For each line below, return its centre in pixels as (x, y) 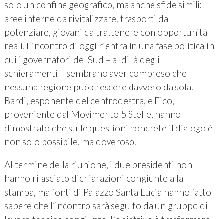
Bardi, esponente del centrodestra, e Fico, (89, 100)
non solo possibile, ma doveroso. (70, 141)
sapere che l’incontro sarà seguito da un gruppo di (106, 206)
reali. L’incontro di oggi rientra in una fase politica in (109, 45)
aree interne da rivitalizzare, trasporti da (86, 18)
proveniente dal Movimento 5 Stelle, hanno (92, 114)
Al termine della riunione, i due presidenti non (98, 165)
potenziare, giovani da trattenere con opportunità (106, 32)
